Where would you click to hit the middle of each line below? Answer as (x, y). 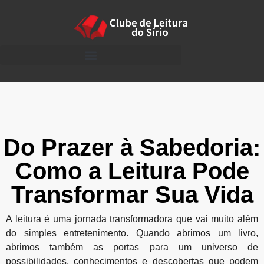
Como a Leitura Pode (132, 171)
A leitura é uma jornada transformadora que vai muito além (132, 219)
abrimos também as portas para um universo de (132, 247)
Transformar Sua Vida (132, 194)
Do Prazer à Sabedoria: (132, 147)
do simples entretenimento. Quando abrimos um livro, (132, 233)
